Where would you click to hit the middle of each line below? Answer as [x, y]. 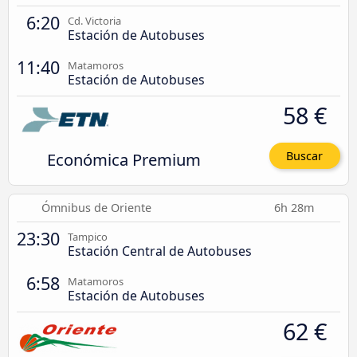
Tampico [88, 237]
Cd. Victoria [94, 20]
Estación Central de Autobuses [160, 251]
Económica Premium [124, 159]
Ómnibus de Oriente [97, 208]
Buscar [305, 156]
